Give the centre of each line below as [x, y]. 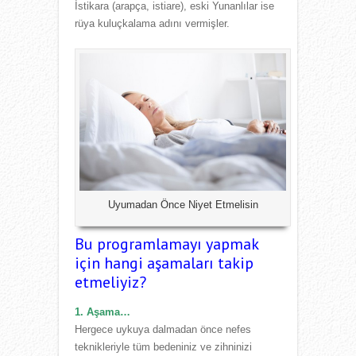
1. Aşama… [103, 311]
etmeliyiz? [115, 282]
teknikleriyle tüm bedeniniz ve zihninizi [163, 346]
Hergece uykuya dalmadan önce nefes [163, 329]
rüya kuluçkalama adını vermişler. [152, 23]
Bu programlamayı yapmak [166, 244]
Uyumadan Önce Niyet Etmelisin [183, 204]
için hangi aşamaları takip [164, 263]
